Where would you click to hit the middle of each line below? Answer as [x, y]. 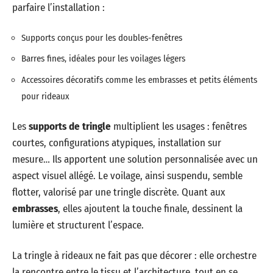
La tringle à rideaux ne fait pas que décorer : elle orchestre [134, 255]
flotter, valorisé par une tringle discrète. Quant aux [119, 192]
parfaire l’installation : [58, 8]
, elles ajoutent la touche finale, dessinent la [150, 209]
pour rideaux [45, 96]
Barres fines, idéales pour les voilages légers [103, 58]
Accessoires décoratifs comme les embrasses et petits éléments [139, 80]
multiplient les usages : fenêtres [179, 126]
